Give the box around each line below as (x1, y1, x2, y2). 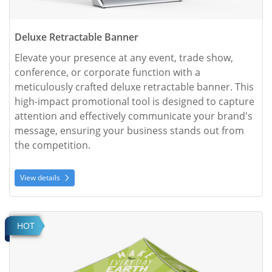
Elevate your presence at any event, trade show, (15, 51, 233, 65)
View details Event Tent (9, 212, 103, 224)
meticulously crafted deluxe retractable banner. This (15, 80, 254, 94)
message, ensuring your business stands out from (15, 124, 244, 138)
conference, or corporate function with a (15, 66, 200, 80)
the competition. (15, 138, 90, 152)
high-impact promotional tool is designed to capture (15, 95, 254, 109)
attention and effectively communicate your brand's (15, 109, 253, 123)
